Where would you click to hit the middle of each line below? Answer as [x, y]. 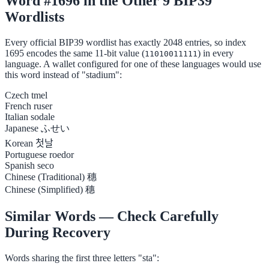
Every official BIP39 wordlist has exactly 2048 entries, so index [125, 43]
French [18, 106]
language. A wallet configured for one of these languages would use [133, 64]
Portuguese [26, 155]
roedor [62, 155]
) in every [216, 53]
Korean [19, 144]
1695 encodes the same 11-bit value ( [75, 53]
